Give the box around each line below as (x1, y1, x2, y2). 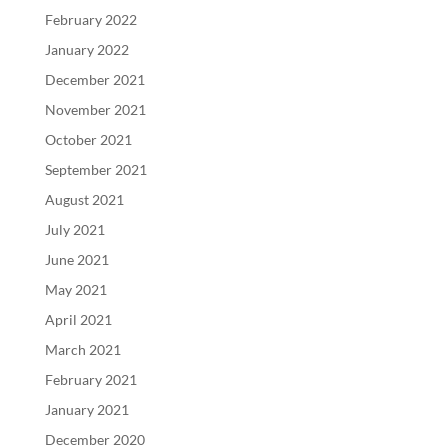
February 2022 (44, 10, 137, 28)
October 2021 (44, 130, 132, 148)
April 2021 (44, 310, 112, 328)
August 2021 (44, 190, 124, 208)
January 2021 (44, 400, 129, 418)
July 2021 (44, 220, 105, 238)
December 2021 (44, 70, 145, 88)
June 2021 (44, 250, 109, 268)
